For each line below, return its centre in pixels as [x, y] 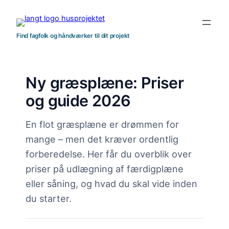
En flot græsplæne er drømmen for [102, 124]
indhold [17, 33]
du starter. [49, 198]
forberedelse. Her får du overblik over [109, 154]
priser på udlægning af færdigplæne [105, 168]
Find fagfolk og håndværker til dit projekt [73, 36]
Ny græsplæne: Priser [105, 83]
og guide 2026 [78, 100]
